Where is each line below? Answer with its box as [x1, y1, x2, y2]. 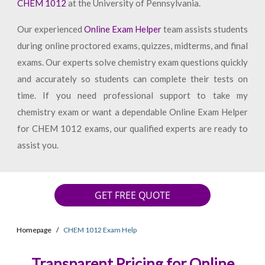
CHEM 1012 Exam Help [63, 225, 137, 235]
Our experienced [17, 24, 84, 34]
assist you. [17, 140, 59, 150]
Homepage [17, 225, 51, 235]
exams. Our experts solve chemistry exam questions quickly [17, 57, 248, 67]
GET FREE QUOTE [95, 189, 170, 202]
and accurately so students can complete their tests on [17, 73, 248, 84]
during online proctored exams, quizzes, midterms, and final [17, 40, 248, 51]
